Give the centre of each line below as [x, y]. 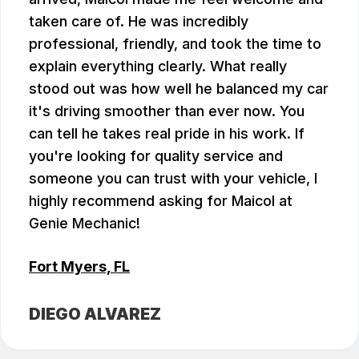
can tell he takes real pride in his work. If [167, 134]
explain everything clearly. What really [158, 67]
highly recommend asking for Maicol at [161, 201]
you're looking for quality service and [156, 156]
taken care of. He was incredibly [139, 22]
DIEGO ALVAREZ [95, 314]
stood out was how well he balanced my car [179, 89]
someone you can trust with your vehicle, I [173, 179]
